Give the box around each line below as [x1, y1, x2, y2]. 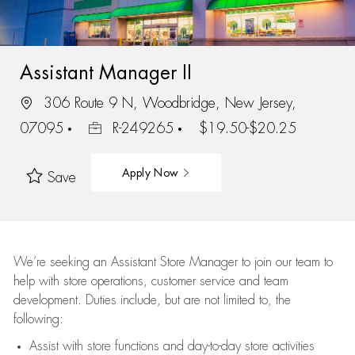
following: [13, 313, 63, 326]
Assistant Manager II [19, 63, 192, 82]
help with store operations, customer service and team [13, 275, 288, 288]
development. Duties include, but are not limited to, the [13, 294, 291, 307]
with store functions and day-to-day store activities [58, 340, 315, 353]
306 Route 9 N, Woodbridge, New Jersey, [38, 95, 296, 110]
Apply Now [121, 166, 182, 178]
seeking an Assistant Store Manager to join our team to [45, 256, 333, 269]
